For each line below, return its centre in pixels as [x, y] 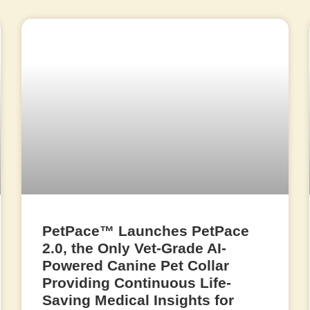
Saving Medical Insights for [138, 300]
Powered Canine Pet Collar [136, 266]
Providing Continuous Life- [137, 283]
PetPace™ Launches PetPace [146, 231]
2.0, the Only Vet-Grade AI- [135, 248]
